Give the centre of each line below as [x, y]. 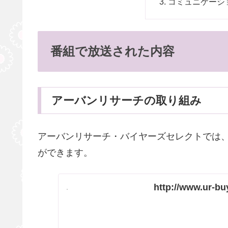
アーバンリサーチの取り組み [126, 101]
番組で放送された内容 [112, 51]
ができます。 [65, 153]
